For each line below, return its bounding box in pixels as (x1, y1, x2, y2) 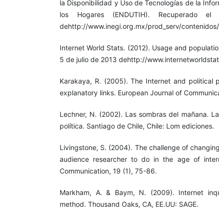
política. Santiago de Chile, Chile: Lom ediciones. (60, 122, 214, 130)
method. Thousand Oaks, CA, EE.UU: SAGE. (60, 200, 198, 209)
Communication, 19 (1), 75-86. (60, 167, 157, 175)
